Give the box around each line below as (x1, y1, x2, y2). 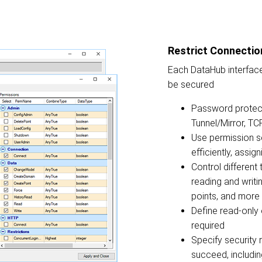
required (191, 220, 225, 231)
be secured (168, 79, 214, 90)
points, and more (191, 191, 260, 202)
